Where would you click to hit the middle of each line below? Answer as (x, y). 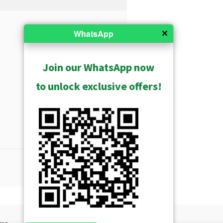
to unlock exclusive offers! (99, 86)
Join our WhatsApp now (99, 67)
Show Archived (86, 200)
